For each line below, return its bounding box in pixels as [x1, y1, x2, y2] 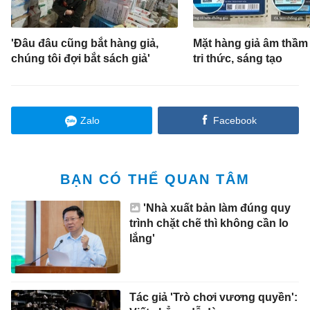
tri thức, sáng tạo [192, 53, 282, 65]
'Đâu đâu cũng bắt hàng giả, [11, 37, 159, 50]
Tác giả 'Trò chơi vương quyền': [129, 291, 298, 303]
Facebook [212, 115, 257, 127]
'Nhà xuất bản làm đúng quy [143, 202, 291, 215]
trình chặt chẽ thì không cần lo [129, 217, 289, 230]
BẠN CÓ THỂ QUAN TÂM [60, 172, 250, 188]
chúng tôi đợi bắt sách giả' [11, 53, 151, 65]
